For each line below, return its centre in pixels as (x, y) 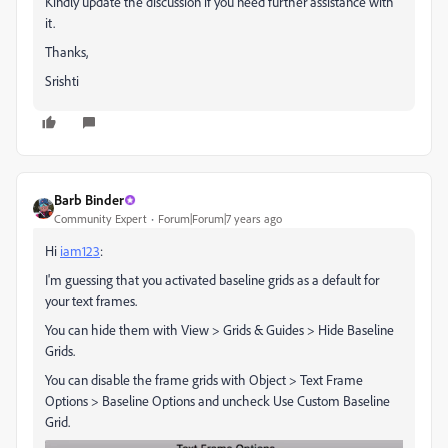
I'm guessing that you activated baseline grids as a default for (212, 280)
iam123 (80, 251)
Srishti (62, 81)
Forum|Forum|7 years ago (220, 219)
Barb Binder (89, 200)
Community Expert (100, 219)
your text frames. (91, 301)
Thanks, (66, 52)
